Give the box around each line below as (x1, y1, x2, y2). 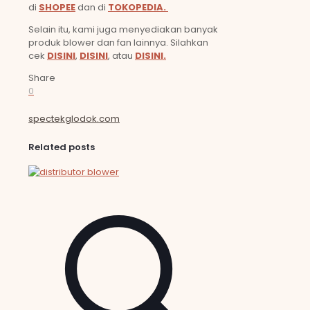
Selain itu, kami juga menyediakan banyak (28, 22, 218, 36)
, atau (108, 48, 135, 62)
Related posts (28, 140, 95, 154)
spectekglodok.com (28, 112, 120, 126)
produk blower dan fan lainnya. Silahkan (28, 35, 208, 49)
